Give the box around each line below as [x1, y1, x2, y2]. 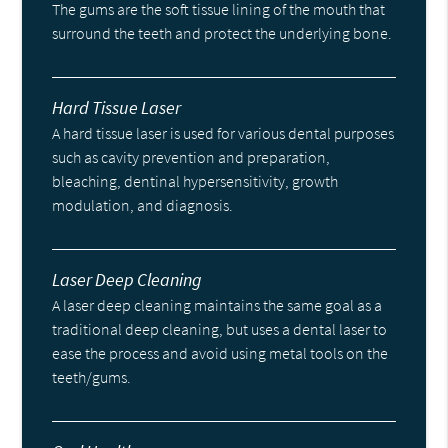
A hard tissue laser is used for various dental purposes [52, 123, 395, 144]
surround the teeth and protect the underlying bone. [52, 23, 393, 44]
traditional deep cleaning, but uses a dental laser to [52, 319, 388, 340]
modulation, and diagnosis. [52, 195, 234, 216]
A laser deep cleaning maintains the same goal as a [52, 295, 383, 316]
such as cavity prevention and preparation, [52, 147, 331, 168]
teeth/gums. [52, 367, 132, 388]
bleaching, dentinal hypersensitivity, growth [52, 171, 339, 192]
